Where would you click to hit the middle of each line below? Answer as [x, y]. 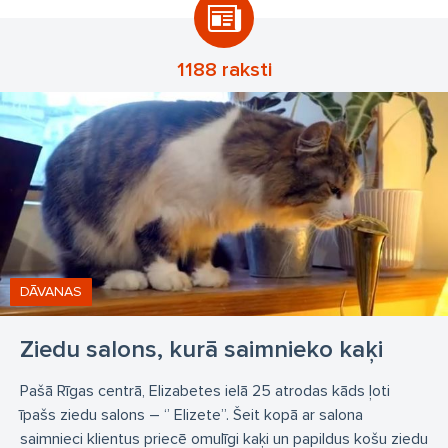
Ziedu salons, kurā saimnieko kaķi [201, 349]
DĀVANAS [51, 291]
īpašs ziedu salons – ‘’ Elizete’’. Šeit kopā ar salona [191, 415]
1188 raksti [224, 70]
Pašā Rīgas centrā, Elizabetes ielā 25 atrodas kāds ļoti [205, 391]
